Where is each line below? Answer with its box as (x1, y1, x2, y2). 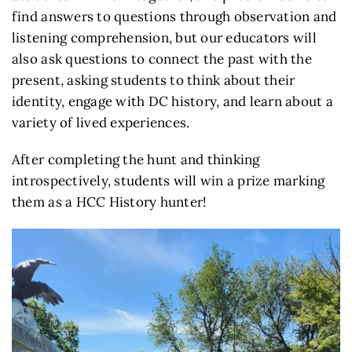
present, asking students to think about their (11, 71, 295, 90)
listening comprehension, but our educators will (11, 29, 317, 47)
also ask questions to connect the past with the (11, 50, 312, 68)
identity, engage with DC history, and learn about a (11, 93, 333, 111)
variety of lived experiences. (11, 114, 190, 132)
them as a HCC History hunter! (11, 193, 207, 211)
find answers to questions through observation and (11, 8, 337, 26)
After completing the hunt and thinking (11, 151, 260, 169)
